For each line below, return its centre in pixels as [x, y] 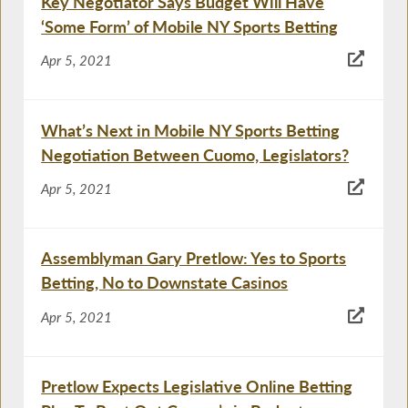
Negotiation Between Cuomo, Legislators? [195, 154]
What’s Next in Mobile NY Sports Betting [191, 130]
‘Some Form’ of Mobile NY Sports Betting [190, 27]
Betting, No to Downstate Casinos [165, 283]
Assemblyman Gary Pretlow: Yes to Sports [194, 258]
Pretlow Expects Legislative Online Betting [197, 387]
